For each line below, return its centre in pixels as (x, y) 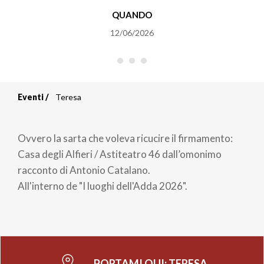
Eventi (31, 97)
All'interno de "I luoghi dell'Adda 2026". (103, 186)
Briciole (56, 110)
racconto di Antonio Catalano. (84, 170)
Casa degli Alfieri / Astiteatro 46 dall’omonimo (120, 154)
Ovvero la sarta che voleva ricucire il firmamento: (125, 138)
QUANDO (132, 14)
